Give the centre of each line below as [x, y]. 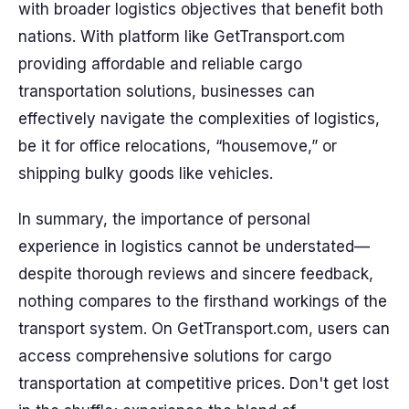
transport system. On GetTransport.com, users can [204, 329]
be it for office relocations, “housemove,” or [178, 146]
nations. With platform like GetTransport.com [182, 37]
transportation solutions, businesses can [167, 91]
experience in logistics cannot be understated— [194, 246]
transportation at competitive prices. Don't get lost [204, 383]
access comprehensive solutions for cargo [175, 356]
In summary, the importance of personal [164, 219]
